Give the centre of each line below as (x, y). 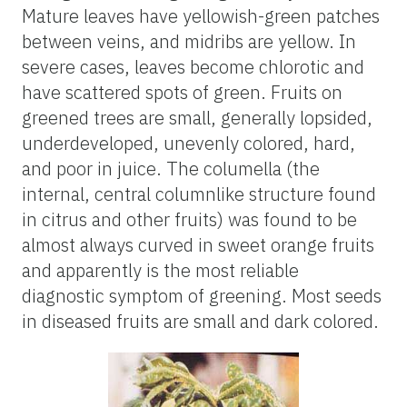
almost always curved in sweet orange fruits (198, 244)
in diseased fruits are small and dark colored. (200, 321)
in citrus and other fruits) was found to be (189, 219)
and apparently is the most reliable (160, 270)
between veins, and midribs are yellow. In (189, 41)
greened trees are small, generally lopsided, (197, 117)
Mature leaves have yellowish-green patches (201, 15)
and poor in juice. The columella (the (171, 168)
